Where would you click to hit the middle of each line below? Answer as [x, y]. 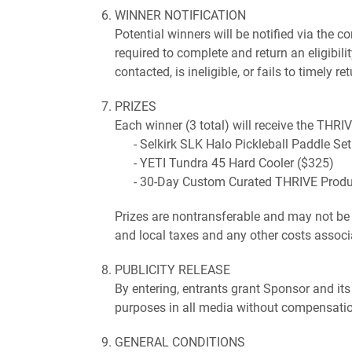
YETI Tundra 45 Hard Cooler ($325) [237, 162]
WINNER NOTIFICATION [180, 15]
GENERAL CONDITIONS [180, 341]
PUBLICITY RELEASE [172, 269]
